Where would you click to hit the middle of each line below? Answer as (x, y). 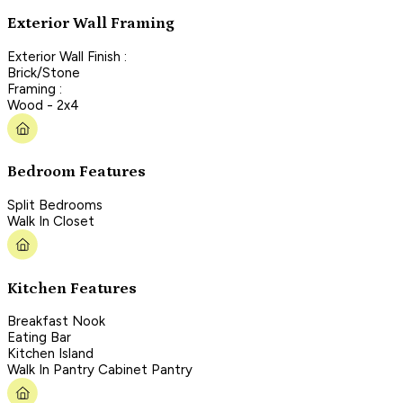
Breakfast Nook (56, 322)
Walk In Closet (51, 221)
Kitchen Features (72, 288)
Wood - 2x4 (43, 105)
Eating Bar (39, 338)
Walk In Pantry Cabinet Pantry (100, 370)
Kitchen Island (50, 354)
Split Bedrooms (55, 205)
